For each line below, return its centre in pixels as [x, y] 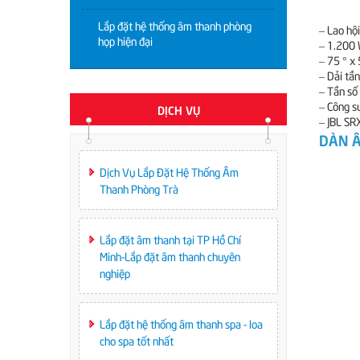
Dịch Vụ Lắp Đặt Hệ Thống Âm [169, 172]
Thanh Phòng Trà [139, 188]
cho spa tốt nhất [137, 340]
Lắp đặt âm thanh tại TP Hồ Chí [170, 239]
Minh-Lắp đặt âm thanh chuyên [170, 256]
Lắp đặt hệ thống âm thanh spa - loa [181, 323]
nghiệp [115, 273]
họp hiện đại [125, 41]
